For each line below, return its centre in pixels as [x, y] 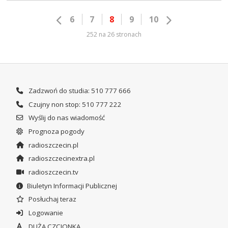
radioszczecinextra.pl [61, 159]
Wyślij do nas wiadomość [66, 118]
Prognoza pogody [55, 131]
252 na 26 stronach [114, 34]
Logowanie [45, 212]
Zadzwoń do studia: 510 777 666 [79, 90]
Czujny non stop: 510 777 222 [74, 104]
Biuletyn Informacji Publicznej [72, 186]
